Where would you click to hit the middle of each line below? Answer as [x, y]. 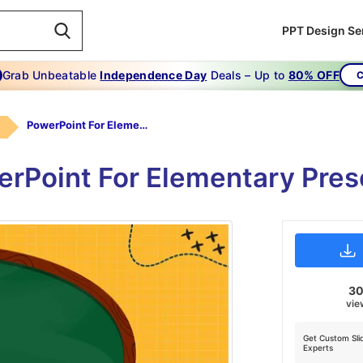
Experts [318, 348]
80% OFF [314, 75]
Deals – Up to [248, 75]
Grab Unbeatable [51, 75]
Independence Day [154, 75]
